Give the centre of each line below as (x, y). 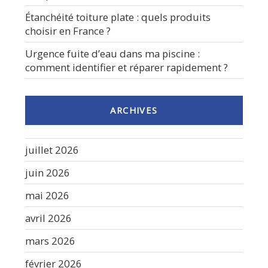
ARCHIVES (134, 110)
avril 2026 (48, 218)
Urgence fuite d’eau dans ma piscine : (112, 53)
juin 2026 (48, 172)
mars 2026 (50, 240)
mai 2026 (47, 195)
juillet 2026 (52, 150)
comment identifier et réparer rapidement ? (127, 67)
